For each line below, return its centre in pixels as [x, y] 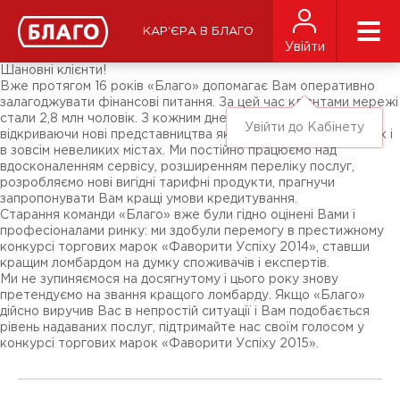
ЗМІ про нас [54, 19]
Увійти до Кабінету [304, 128]
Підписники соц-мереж [89, 31]
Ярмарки [45, 44]
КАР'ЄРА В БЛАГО [198, 31]
